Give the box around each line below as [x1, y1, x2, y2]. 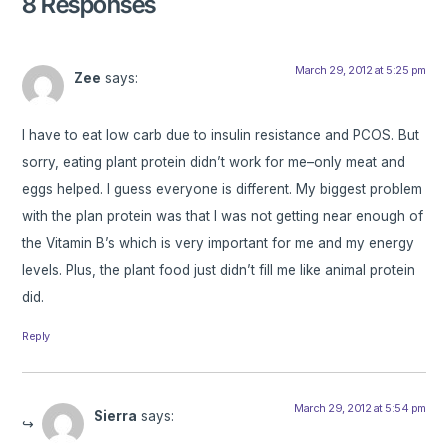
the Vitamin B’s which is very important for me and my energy [22, 234, 415, 251]
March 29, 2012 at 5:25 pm [295, 63, 426, 78]
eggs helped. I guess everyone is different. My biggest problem [22, 180, 423, 197]
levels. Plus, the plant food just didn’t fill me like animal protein [22, 261, 416, 278]
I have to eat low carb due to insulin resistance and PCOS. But [22, 126, 420, 143]
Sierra [94, 407, 138, 424]
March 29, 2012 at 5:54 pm [294, 400, 426, 415]
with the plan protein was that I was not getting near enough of [22, 207, 424, 224]
